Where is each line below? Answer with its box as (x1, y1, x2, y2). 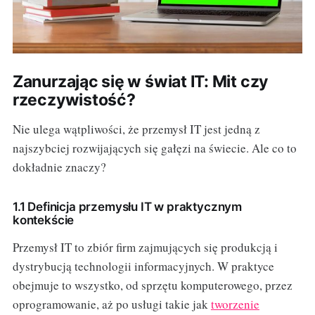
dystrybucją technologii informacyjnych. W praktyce (12, 257, 274, 274)
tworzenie (210, 295, 259, 312)
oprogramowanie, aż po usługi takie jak (12, 295, 211, 312)
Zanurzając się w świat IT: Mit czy (12, 71, 269, 91)
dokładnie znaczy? (12, 158, 106, 175)
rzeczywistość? (12, 89, 136, 110)
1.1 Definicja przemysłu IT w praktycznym (12, 199, 243, 214)
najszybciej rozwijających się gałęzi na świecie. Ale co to (12, 139, 297, 156)
